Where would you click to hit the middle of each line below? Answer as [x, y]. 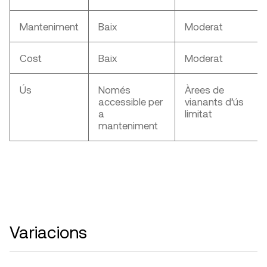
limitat [198, 114]
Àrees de [204, 90]
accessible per [131, 102]
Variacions [48, 232]
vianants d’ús [214, 102]
